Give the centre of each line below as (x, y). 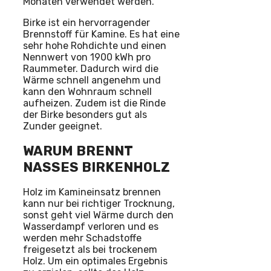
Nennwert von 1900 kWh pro (87, 57)
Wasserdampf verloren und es (91, 227)
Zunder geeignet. (63, 126)
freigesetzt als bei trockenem (90, 250)
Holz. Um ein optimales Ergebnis (95, 261)
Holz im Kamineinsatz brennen (92, 192)
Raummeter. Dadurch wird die (91, 68)
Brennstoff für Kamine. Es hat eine (101, 34)
